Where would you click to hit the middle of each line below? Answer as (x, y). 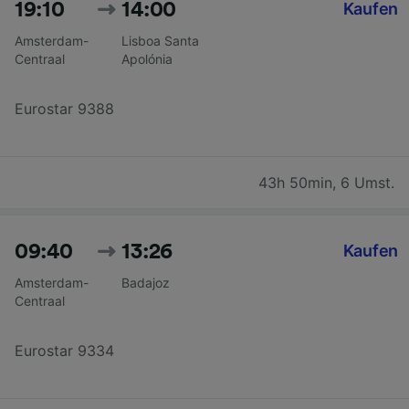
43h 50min (295, 182)
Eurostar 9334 (64, 350)
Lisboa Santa (161, 40)
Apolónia (147, 58)
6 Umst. (367, 182)
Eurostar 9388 (64, 108)
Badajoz (146, 282)
